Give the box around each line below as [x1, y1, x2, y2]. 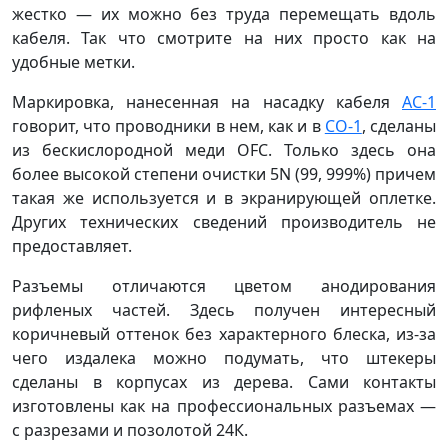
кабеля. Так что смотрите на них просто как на [12, 26, 436, 49]
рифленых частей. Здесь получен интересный [12, 298, 436, 321]
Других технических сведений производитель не [12, 210, 436, 233]
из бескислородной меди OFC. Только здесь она [12, 138, 436, 161]
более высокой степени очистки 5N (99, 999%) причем [12, 162, 436, 185]
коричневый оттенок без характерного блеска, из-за [12, 322, 436, 345]
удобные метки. [12, 50, 135, 73]
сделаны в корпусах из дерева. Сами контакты [12, 370, 436, 393]
